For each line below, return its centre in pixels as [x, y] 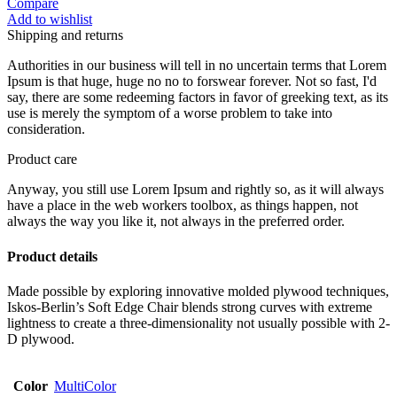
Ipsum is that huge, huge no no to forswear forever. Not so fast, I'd [192, 82]
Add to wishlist [50, 19]
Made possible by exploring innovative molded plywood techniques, [198, 291]
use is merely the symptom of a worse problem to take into [170, 113]
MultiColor [85, 385]
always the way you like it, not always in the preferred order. [176, 222]
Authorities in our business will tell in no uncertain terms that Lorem [197, 66]
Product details [52, 256]
